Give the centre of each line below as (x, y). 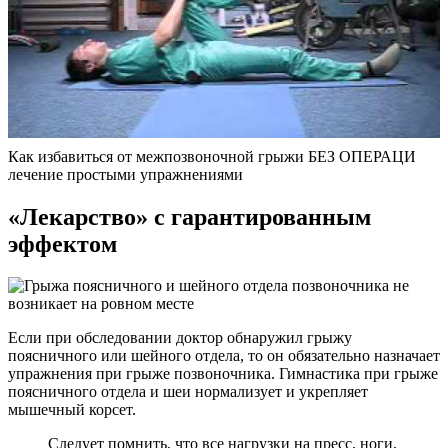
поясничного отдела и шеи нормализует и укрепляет (188, 392)
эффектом (62, 243)
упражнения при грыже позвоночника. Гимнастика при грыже (223, 374)
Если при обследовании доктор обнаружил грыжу (180, 338)
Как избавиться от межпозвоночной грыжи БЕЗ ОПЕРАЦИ (212, 156)
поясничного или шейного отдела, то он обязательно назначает (224, 356)
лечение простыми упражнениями (125, 174)
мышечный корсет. (72, 410)
